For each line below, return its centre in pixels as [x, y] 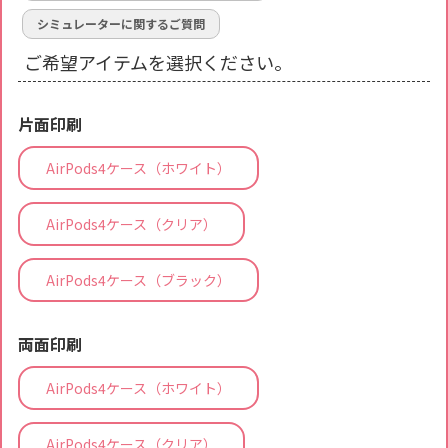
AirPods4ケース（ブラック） [138, 279]
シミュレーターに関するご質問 [121, 23]
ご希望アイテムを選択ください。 [158, 61]
